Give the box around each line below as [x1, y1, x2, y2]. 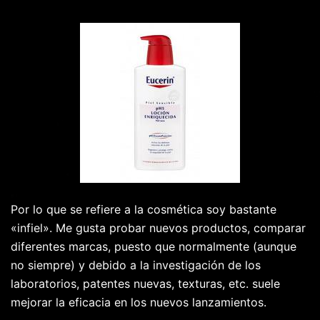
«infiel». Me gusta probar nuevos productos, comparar [11, 221, 306, 236]
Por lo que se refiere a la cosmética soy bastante [11, 202, 276, 217]
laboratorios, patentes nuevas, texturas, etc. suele [11, 276, 280, 291]
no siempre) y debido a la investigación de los [11, 258, 261, 273]
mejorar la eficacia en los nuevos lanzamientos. [11, 295, 266, 310]
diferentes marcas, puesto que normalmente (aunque [11, 239, 296, 254]
